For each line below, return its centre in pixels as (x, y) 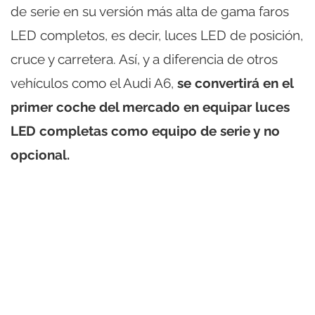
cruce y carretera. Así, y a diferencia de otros (144, 59)
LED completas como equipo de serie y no (145, 130)
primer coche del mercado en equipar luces (150, 107)
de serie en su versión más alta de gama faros (150, 11)
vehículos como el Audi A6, (94, 83)
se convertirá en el (235, 83)
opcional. (40, 154)
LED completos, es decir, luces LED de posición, (157, 35)
